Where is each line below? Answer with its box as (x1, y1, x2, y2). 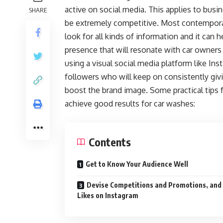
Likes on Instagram (77, 191, 138, 200)
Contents (89, 135, 131, 149)
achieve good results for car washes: (65, 99, 195, 109)
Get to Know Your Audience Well (86, 160, 188, 168)
